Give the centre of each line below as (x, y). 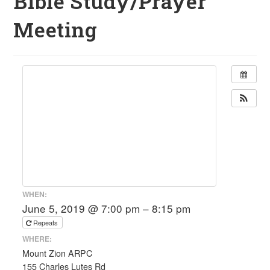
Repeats (47, 222)
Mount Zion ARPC (58, 253)
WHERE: (37, 238)
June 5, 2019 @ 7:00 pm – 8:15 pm (107, 208)
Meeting (55, 29)
